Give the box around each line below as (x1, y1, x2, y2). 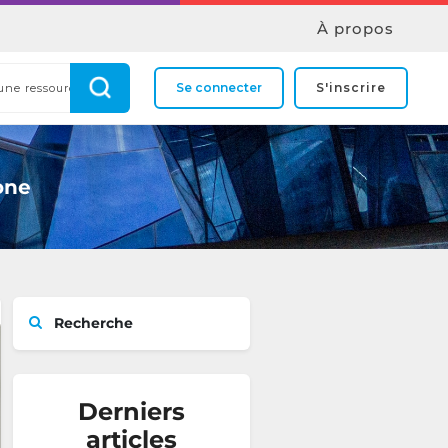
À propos (317, 18, 394, 38)
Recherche (50, 314, 133, 332)
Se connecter (176, 80, 262, 95)
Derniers (78, 397, 185, 426)
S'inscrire (316, 80, 386, 95)
